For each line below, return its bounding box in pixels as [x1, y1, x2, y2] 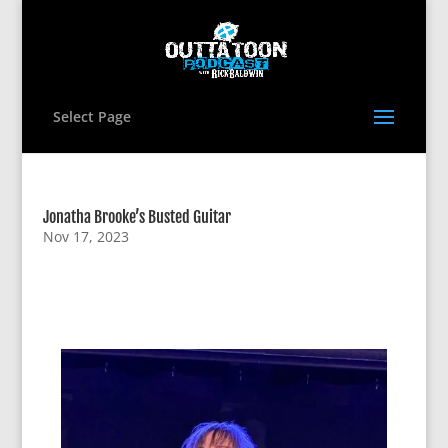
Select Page [52, 107, 131, 126]
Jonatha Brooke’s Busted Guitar [42, 207, 231, 227]
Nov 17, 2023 [42, 227, 129, 246]
